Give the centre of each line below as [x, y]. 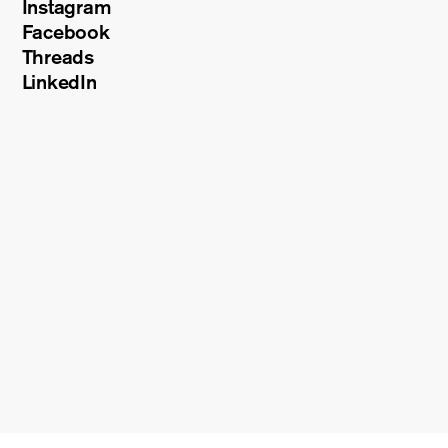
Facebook [65, 32]
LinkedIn [59, 82]
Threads [57, 57]
